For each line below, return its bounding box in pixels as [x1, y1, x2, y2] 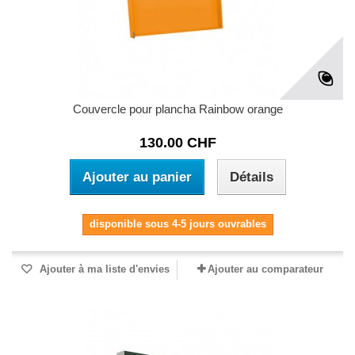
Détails [229, 170, 273, 185]
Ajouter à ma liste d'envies [36, 263, 170, 276]
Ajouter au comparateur [208, 263, 323, 276]
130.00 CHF [139, 135, 216, 151]
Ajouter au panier [82, 170, 192, 185]
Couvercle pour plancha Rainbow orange [72, 102, 283, 116]
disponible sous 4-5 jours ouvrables [89, 218, 266, 231]
